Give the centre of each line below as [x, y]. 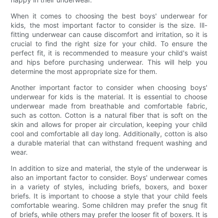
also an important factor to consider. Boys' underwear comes [109, 177]
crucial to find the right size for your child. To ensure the [109, 43]
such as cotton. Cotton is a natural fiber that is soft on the [109, 115]
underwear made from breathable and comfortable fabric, [109, 106]
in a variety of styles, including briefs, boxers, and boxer [109, 186]
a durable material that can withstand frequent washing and [109, 143]
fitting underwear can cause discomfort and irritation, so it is [109, 34]
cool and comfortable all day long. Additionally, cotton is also [109, 133]
